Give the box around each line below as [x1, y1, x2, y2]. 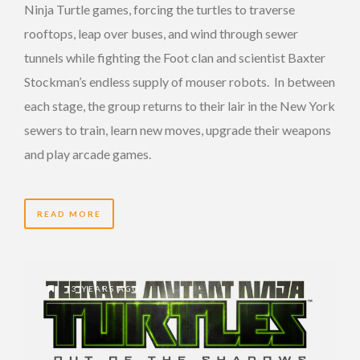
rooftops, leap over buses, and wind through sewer [24, 25, 298, 41]
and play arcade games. [24, 145, 151, 162]
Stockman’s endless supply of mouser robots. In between [24, 73, 335, 89]
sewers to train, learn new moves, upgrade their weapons [24, 121, 331, 137]
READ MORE [37, 208, 101, 219]
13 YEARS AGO [62, 283, 140, 293]
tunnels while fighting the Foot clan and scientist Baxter [24, 49, 325, 65]
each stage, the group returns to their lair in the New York [24, 97, 335, 113]
